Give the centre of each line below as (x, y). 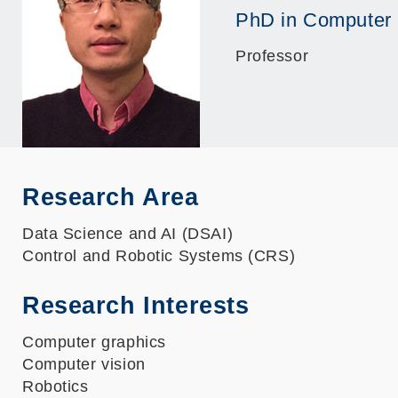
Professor (272, 56)
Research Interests (136, 305)
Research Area (111, 197)
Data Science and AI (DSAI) (128, 234)
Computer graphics (94, 342)
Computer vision (84, 364)
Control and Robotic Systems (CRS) (159, 256)
